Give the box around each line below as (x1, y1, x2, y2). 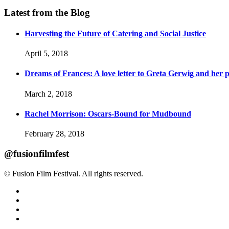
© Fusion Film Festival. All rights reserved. (4, 169, 143, 178)
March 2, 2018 (25, 89, 72, 98)
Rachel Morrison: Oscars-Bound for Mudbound (25, 109, 191, 118)
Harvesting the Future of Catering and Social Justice (25, 29, 206, 38)
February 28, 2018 (25, 129, 84, 139)
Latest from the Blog (4, 7, 90, 18)
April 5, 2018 (25, 49, 68, 58)
